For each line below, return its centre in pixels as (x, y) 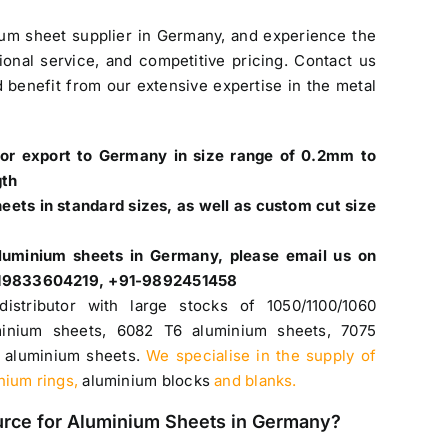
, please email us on (297, 255)
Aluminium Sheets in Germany (199, 421)
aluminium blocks (146, 380)
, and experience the (298, 35)
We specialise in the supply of (261, 355)
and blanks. (253, 380)
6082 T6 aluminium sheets (221, 330)
